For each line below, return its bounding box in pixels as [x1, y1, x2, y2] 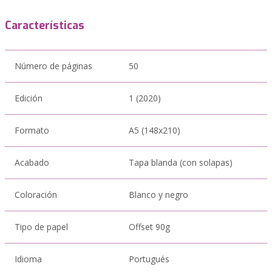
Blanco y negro [129, 189, 188, 200]
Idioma [15, 253, 42, 265]
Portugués [129, 253, 169, 265]
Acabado [15, 157, 49, 168]
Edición [15, 92, 42, 104]
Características [5, 18, 84, 33]
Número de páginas [15, 60, 92, 72]
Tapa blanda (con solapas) [129, 157, 233, 168]
